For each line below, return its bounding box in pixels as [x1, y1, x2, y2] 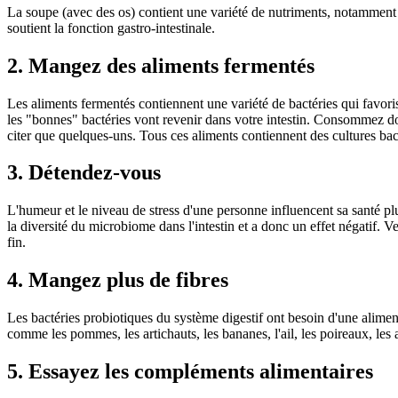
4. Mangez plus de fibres [7, 268, 228, 292]
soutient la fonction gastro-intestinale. [7, 20, 215, 36]
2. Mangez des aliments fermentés [7, 53, 314, 77]
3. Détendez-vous [7, 161, 161, 185]
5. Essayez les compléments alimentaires [7, 360, 373, 384]
